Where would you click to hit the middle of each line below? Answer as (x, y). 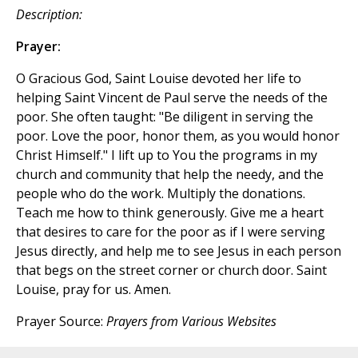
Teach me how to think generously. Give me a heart (170, 212)
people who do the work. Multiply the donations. (161, 193)
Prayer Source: (61, 321)
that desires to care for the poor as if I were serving (171, 231)
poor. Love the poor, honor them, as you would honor (178, 135)
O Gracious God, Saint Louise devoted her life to (159, 78)
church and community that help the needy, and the (170, 174)
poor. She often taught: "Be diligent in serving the (165, 116)
